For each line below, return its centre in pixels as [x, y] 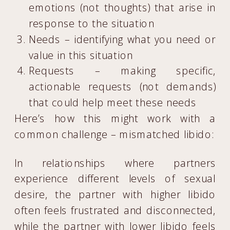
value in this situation [81, 55]
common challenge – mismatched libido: [114, 134]
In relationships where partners [115, 163]
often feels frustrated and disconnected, [115, 210]
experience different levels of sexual [115, 179]
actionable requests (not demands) [122, 87]
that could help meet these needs [113, 102]
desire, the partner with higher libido [115, 194]
